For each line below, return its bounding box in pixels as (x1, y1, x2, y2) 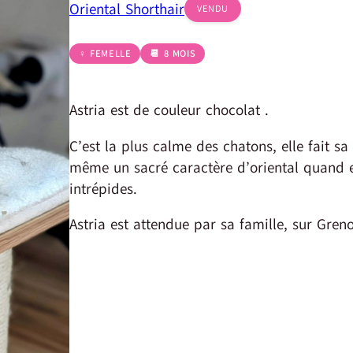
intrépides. (69, 178, 137, 199)
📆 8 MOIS (150, 46, 196, 60)
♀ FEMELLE (79, 46, 132, 60)
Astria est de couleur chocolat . (69, 100, 269, 121)
